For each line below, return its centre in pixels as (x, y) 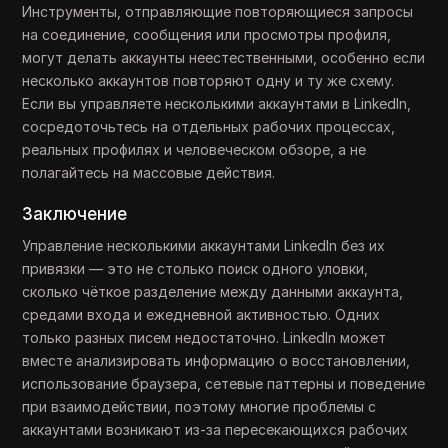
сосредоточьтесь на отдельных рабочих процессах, (209, 127)
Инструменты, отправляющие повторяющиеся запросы (218, 12)
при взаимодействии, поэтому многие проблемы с (199, 407)
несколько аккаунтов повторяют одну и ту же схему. (208, 81)
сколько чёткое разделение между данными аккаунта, (213, 292)
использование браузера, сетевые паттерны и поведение (224, 384)
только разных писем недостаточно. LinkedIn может (204, 338)
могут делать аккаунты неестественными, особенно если (224, 58)
